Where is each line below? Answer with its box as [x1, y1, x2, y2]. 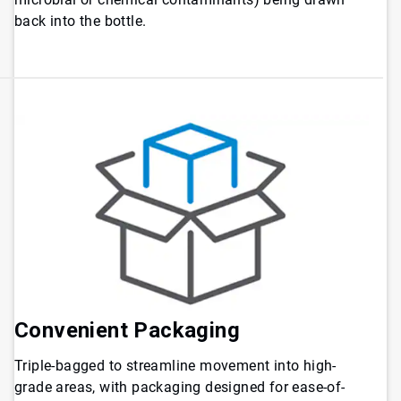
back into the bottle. [14, 12, 147, 30]
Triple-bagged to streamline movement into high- [14, 356, 337, 374]
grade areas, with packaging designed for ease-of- [14, 378, 346, 396]
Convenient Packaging [14, 317, 240, 343]
